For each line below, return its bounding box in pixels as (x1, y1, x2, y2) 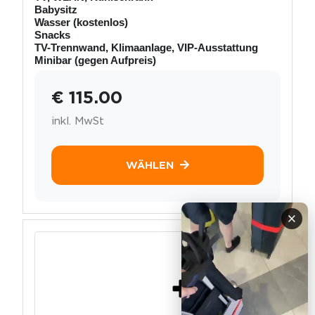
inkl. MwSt (51, 113, 104, 127)
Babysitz (34, 3, 77, 15)
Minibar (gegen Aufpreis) (34, 53, 156, 66)
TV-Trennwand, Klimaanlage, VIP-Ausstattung (34, 41, 258, 53)
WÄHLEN (126, 158, 174, 172)
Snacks (34, 28, 70, 41)
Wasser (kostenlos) (34, 15, 128, 28)
